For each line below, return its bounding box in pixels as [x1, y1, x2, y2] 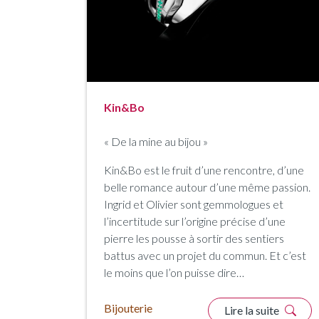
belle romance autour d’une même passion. [104, 179, 310, 194]
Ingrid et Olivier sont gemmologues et [104, 197, 283, 211]
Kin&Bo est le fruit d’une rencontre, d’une [104, 162, 304, 177]
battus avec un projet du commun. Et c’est [104, 248, 306, 262]
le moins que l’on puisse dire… [104, 265, 244, 279]
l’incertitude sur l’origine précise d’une [104, 214, 286, 228]
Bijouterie [104, 300, 152, 315]
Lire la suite [224, 303, 281, 317]
